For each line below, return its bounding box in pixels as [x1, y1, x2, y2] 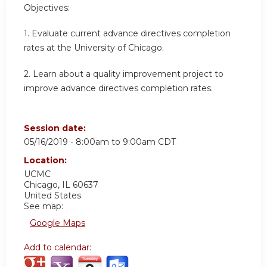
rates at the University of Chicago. [24, 42, 164, 54]
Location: [24, 154, 69, 166]
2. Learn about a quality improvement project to [24, 69, 223, 80]
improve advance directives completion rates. [24, 83, 213, 94]
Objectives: [24, 2, 70, 13]
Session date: [24, 122, 88, 133]
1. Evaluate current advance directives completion [24, 28, 231, 39]
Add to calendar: [24, 241, 94, 253]
